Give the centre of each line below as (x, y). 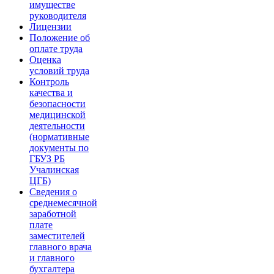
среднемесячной (63, 203)
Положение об (60, 38)
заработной (53, 214)
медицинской (57, 115)
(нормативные (59, 137)
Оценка (45, 60)
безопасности (57, 104)
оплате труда (56, 49)
